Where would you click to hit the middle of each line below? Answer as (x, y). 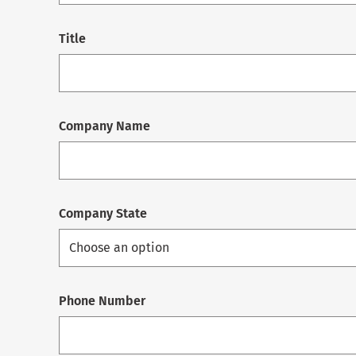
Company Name (104, 126)
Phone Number (102, 301)
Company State (103, 214)
